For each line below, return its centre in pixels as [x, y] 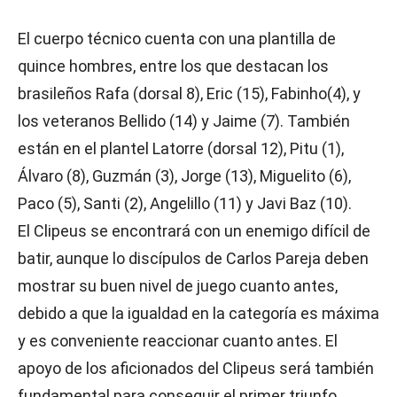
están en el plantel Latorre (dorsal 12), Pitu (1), [181, 148]
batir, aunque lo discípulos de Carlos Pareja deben [193, 258]
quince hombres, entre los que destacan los [173, 66]
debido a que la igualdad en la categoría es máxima [198, 313]
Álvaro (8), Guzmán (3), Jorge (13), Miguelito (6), [184, 176]
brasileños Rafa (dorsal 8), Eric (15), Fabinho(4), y [189, 93]
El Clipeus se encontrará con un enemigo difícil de [194, 231]
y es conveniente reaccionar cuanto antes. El [178, 341]
